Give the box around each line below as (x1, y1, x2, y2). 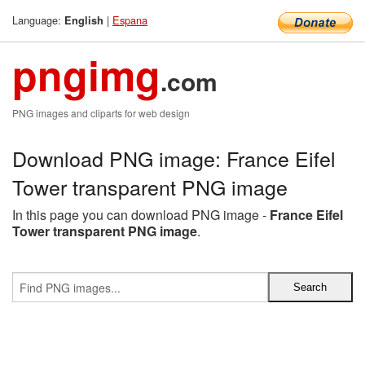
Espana (112, 12, 147, 28)
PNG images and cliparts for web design (12, 106, 190, 120)
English (64, 13, 103, 28)
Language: (12, 12, 64, 28)
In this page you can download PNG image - (12, 205, 270, 224)
